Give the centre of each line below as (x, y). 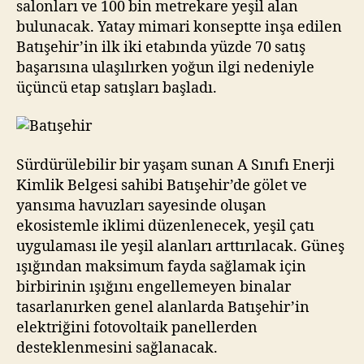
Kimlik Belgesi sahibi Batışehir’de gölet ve (162, 185)
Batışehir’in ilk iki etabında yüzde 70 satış (161, 47)
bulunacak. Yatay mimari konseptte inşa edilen (179, 27)
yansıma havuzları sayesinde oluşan (141, 206)
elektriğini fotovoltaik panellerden (137, 327)
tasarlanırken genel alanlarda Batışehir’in (163, 307)
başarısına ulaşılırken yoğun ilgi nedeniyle (165, 67)
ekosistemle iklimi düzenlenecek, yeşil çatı (165, 226)
